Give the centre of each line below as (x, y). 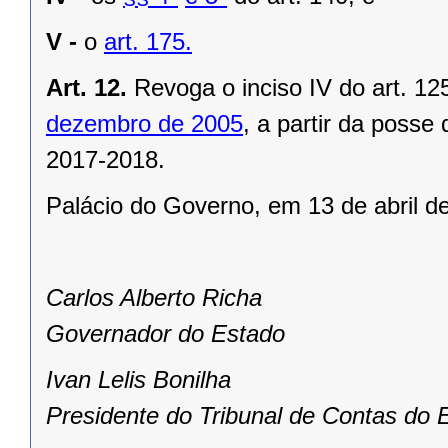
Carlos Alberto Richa (154, 298)
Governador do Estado (165, 334)
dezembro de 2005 (144, 124)
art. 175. (148, 42)
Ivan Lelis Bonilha (138, 380)
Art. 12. (86, 88)
